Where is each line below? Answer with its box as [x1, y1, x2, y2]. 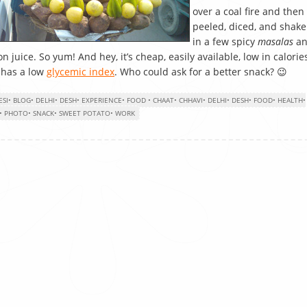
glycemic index [47, 65, 114, 78]
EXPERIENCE [82, 95, 122, 105]
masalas [258, 35, 293, 48]
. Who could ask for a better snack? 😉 [114, 65, 287, 78]
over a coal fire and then [193, 5, 304, 18]
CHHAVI [179, 95, 203, 105]
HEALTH [278, 95, 303, 105]
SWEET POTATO [59, 108, 110, 118]
